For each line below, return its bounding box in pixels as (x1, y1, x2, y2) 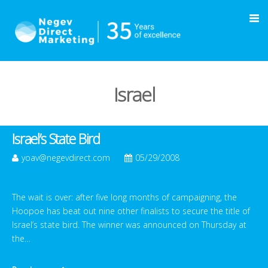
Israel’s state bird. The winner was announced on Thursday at (12, 219, 246, 230)
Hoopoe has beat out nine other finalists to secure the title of (12, 205, 250, 217)
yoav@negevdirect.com (22, 152, 110, 163)
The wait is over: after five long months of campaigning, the (12, 191, 237, 203)
